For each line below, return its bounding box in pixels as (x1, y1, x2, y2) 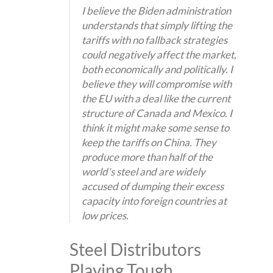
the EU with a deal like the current (81, 91, 230, 105)
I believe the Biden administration (81, 4, 231, 17)
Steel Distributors (69, 238, 201, 260)
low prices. (81, 208, 129, 222)
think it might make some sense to (81, 121, 229, 134)
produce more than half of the (81, 150, 213, 163)
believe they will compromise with (81, 77, 232, 90)
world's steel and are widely (81, 165, 205, 178)
